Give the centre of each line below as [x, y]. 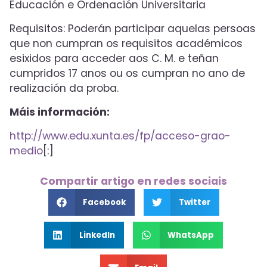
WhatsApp [191, 235]
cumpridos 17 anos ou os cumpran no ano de [127, 74]
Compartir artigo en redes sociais [133, 181]
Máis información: [60, 112]
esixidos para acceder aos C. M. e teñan [114, 59]
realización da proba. [64, 89]
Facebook [104, 203]
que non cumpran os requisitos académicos [126, 44]
